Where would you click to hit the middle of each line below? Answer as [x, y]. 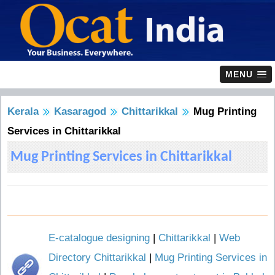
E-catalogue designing [99, 238]
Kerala [23, 111]
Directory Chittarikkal [97, 258]
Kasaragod [80, 111]
